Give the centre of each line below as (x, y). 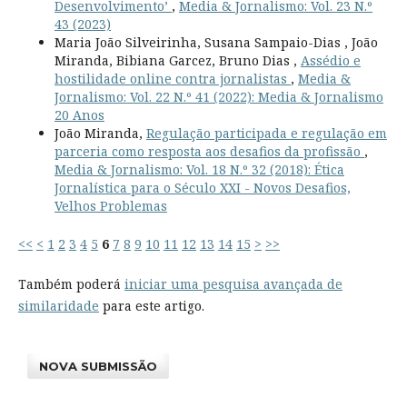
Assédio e (330, 60)
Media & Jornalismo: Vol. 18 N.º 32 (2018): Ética (199, 169)
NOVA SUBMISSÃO (99, 366)
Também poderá (71, 283)
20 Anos (79, 114)
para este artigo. (151, 305)
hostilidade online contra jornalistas (172, 78)
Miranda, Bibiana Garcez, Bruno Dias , (177, 60)
